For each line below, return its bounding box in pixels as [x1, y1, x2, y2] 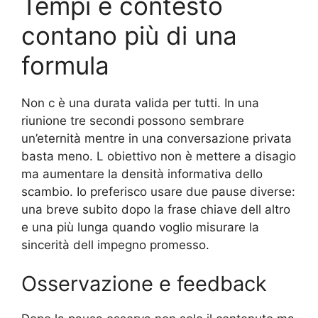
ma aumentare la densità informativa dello [21, 166, 263, 181]
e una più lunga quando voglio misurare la [21, 219, 259, 234]
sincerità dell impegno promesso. [21, 237, 209, 252]
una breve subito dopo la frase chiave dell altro [21, 202, 290, 216]
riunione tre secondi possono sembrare [21, 113, 244, 128]
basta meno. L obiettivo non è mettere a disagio [21, 148, 296, 163]
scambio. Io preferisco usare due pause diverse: [21, 184, 295, 199]
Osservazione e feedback [21, 271, 267, 297]
